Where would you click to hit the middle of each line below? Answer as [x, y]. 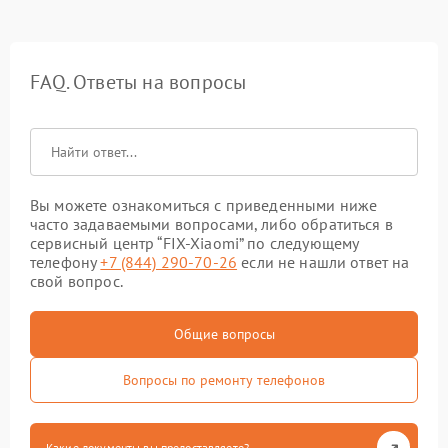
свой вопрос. [76, 281]
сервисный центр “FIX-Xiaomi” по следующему [194, 243]
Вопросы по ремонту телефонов [224, 380]
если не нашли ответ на [323, 262]
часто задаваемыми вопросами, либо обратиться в [211, 224]
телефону [65, 262]
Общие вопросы [224, 334]
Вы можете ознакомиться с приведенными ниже [204, 205]
